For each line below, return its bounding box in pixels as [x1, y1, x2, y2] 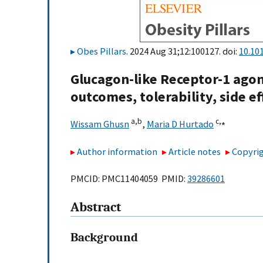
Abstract [70, 200, 121, 215]
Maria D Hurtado [147, 118, 214, 130]
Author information [77, 145, 157, 157]
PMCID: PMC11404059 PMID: [70, 173, 187, 185]
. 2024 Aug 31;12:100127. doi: [126, 45, 239, 57]
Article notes [168, 145, 221, 157]
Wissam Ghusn [70, 118, 129, 130]
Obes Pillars [77, 45, 126, 57]
